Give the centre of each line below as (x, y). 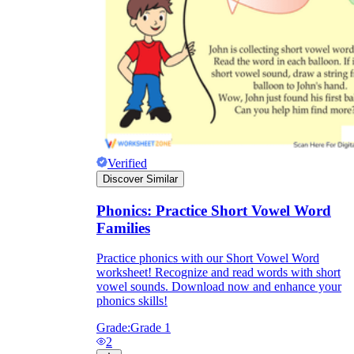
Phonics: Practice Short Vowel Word (214, 210)
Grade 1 (151, 328)
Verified (127, 163)
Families (123, 228)
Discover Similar (140, 179)
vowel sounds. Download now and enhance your (219, 287)
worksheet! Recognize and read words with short (218, 273)
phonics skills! (132, 301)
